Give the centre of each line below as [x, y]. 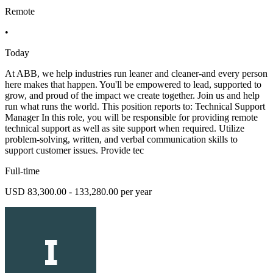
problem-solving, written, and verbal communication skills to [121, 140]
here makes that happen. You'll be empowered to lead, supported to [133, 85]
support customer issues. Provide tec [74, 151]
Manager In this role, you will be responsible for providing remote [131, 118]
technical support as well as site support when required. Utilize [125, 129]
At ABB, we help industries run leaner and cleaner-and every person [136, 74]
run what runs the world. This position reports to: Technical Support [135, 107]
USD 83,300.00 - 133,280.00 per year [78, 192]
